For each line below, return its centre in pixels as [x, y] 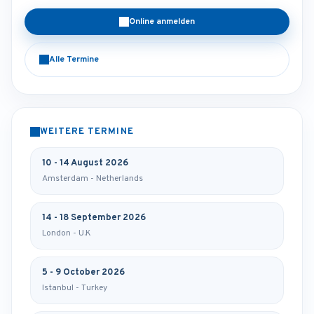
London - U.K [67, 234]
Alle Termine [74, 60]
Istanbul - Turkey [75, 288]
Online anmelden [162, 22]
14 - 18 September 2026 [94, 218]
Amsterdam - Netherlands [93, 179]
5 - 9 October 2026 [83, 273]
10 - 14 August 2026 [85, 164]
